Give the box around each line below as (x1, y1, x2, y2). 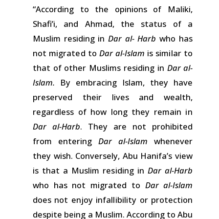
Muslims (88, 62, 121, 73)
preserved (33, 91, 83, 103)
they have (145, 76, 193, 88)
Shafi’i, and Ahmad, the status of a (33, 18, 193, 29)
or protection (136, 194, 193, 205)
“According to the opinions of (33, 3, 168, 15)
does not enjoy (33, 194, 96, 205)
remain (153, 106, 181, 117)
